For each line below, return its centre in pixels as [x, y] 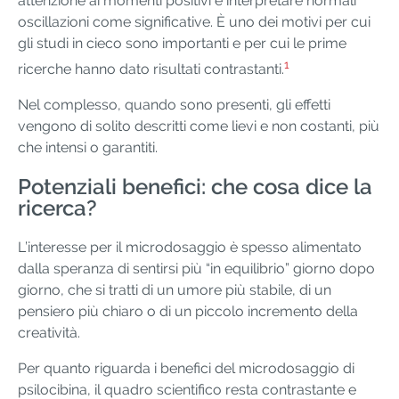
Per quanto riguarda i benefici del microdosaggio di [186, 368]
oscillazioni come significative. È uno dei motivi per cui [194, 21]
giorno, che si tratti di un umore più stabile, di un [175, 289]
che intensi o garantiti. [88, 147]
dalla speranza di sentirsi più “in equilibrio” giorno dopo [196, 268]
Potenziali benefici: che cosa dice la [195, 186]
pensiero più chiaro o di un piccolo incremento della [188, 311]
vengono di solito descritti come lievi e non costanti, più [199, 126]
